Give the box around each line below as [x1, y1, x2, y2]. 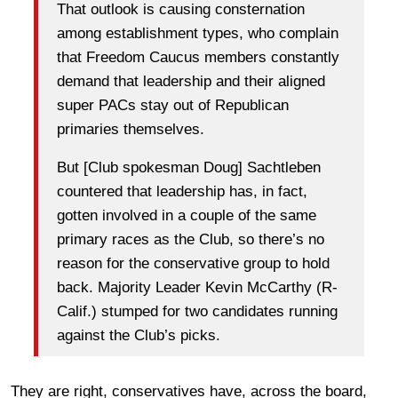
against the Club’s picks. [57, 326, 220, 344]
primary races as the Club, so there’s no [57, 230, 324, 248]
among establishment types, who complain [57, 24, 338, 42]
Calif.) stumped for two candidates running [57, 302, 338, 320]
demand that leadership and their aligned [57, 72, 325, 90]
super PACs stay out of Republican [57, 96, 289, 114]
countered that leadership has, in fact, [57, 182, 307, 200]
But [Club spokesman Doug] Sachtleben [57, 158, 321, 176]
